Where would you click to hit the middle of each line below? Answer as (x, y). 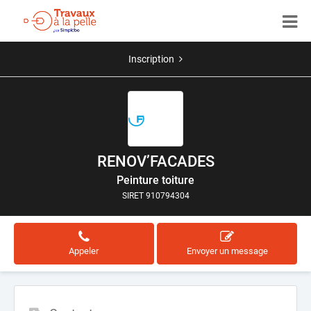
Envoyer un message (227, 251)
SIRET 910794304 (155, 196)
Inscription (151, 59)
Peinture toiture (155, 180)
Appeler (84, 251)
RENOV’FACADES (155, 161)
